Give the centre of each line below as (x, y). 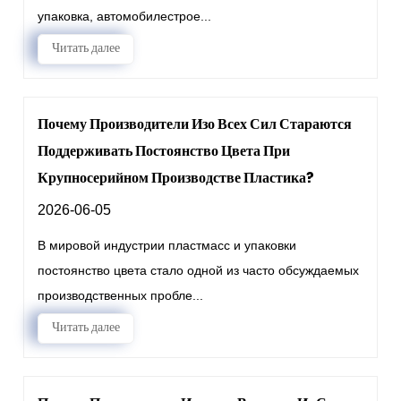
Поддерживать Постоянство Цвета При (164, 151)
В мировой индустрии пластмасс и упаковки (167, 245)
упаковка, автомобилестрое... (125, 16)
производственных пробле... (121, 295)
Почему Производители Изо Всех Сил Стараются (195, 124)
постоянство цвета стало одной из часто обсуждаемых (199, 270)
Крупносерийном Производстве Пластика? (176, 178)
